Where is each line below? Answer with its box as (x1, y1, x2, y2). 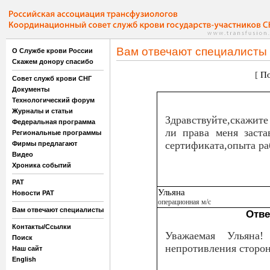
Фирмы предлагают (12, 140, 77, 147)
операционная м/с (158, 198, 211, 206)
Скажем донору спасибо (12, 58, 93, 65)
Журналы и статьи (12, 107, 73, 115)
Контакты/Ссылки (12, 223, 71, 230)
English (12, 256, 36, 263)
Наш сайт (12, 245, 42, 252)
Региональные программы (12, 129, 101, 136)
